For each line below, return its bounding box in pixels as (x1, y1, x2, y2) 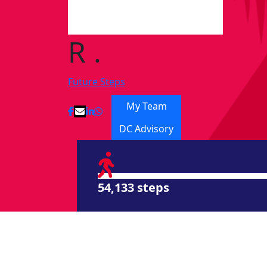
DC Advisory (119, 122, 173, 136)
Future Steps (68, 75, 125, 89)
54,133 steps (98, 179, 169, 196)
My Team (126, 100, 167, 113)
